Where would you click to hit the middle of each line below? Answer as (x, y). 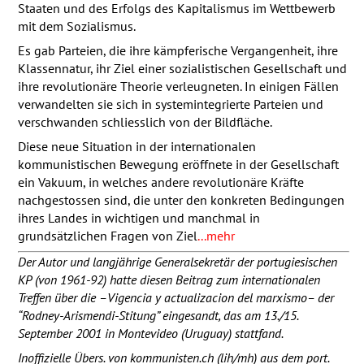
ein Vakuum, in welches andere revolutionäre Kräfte (160, 182)
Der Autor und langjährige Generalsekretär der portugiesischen (177, 261)
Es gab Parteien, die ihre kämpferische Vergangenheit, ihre (178, 50)
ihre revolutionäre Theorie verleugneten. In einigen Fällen (178, 86)
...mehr (216, 235)
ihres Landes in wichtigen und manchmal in (139, 217)
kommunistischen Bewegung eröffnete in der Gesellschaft (178, 164)
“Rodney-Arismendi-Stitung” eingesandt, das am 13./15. (158, 315)
